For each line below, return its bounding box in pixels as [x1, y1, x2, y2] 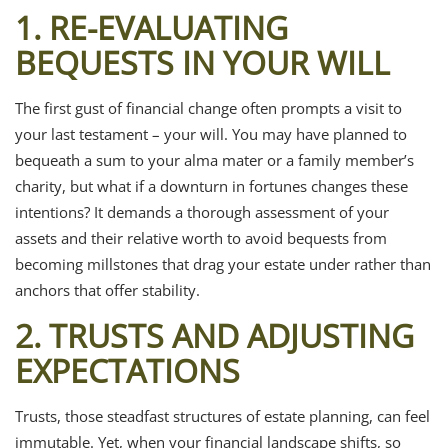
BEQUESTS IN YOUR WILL [15, 40, 390, 84]
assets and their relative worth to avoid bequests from [15, 227, 387, 248]
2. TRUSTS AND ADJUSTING [15, 313, 414, 357]
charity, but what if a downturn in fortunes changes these [15, 175, 408, 196]
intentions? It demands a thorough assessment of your [15, 201, 389, 222]
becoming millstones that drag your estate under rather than [15, 253, 431, 274]
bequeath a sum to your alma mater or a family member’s [15, 149, 414, 170]
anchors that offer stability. [15, 279, 200, 300]
